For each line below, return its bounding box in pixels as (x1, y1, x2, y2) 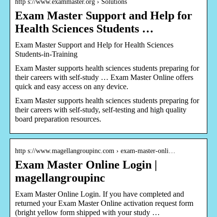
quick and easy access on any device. (15, 82, 128, 91)
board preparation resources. (15, 114, 101, 123)
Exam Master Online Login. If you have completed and (15, 189, 184, 198)
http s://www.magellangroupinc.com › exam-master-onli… (15, 147, 175, 155)
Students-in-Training (15, 49, 77, 58)
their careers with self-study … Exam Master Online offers (15, 73, 193, 81)
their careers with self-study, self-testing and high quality (15, 105, 186, 114)
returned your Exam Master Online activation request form (15, 199, 193, 207)
